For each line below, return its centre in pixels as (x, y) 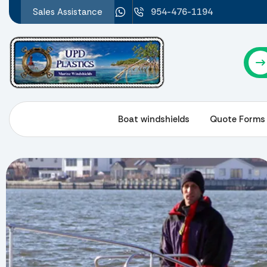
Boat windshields (154, 119)
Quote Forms (237, 119)
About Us (78, 119)
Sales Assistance (68, 12)
